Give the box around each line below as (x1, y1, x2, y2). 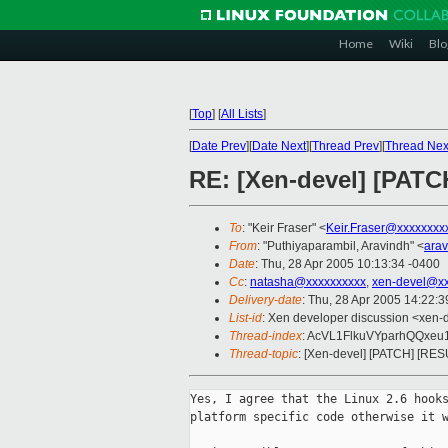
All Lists (221, 107, 263, 121)
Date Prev (192, 139, 246, 153)
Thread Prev (312, 139, 379, 153)
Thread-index (229, 329, 302, 344)
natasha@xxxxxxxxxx (250, 275, 366, 290)
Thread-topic (229, 347, 298, 362)
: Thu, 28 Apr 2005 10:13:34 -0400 (255, 257, 440, 272)
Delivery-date (229, 293, 302, 308)
